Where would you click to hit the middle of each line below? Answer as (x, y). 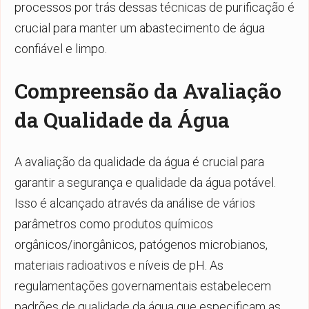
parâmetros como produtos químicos (114, 223)
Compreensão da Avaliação (148, 90)
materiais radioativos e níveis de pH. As (119, 265)
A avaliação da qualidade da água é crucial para (139, 161)
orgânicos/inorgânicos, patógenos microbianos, (141, 244)
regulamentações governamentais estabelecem (143, 286)
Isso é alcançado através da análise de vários (135, 203)
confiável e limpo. (61, 48)
